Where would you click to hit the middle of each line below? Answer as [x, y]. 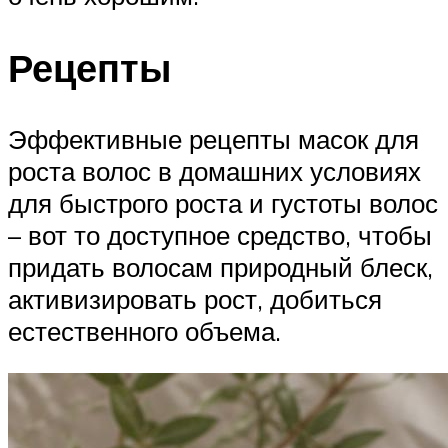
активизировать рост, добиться [195, 299]
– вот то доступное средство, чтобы [220, 235]
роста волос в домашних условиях [214, 171]
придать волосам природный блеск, [220, 267]
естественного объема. [144, 331]
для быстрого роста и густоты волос [223, 203]
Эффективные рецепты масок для [213, 139]
